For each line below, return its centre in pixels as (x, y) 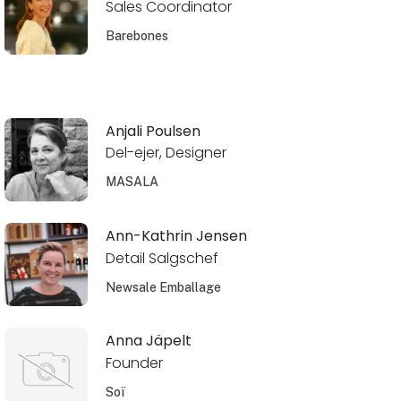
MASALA (132, 182)
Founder (134, 363)
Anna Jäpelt (148, 340)
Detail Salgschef (162, 258)
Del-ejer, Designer (166, 153)
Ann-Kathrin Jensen (176, 235)
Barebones (137, 36)
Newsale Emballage (163, 287)
